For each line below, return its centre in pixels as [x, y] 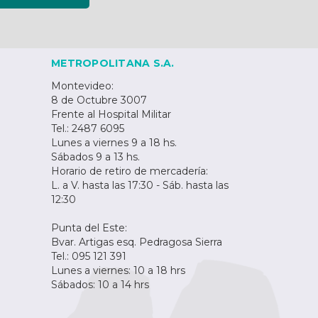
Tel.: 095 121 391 [89, 257]
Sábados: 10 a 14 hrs [100, 285]
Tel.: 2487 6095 [88, 129]
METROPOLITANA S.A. [113, 64]
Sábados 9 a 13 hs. [95, 157]
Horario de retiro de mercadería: [130, 171]
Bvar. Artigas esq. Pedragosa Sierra [137, 242]
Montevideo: [82, 86]
